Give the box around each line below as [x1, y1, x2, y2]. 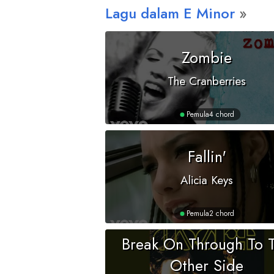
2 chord [209, 208, 234, 219]
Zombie [182, 46, 232, 68]
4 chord [209, 109, 234, 120]
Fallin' [187, 145, 226, 168]
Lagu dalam [105, 2, 183, 24]
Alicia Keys [180, 171, 234, 188]
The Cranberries [168, 72, 246, 89]
